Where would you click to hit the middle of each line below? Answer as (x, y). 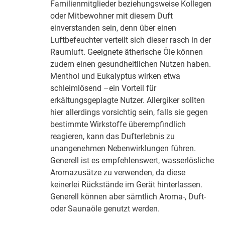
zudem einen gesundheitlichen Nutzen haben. (131, 64)
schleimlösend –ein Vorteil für (103, 88)
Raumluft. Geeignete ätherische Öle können (127, 52)
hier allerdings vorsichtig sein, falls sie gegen (129, 113)
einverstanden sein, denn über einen (114, 28)
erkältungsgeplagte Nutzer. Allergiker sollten (128, 100)
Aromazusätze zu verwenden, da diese (118, 173)
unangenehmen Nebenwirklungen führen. (123, 149)
